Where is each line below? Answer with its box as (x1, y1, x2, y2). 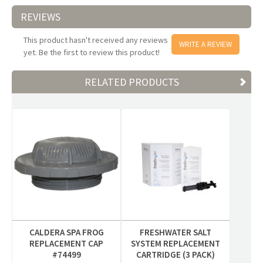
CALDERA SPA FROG (29, 227, 104, 238)
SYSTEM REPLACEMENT (131, 238, 221, 249)
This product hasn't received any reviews (23, 35, 168, 45)
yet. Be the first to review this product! (23, 47, 160, 58)
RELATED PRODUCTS (84, 75, 179, 89)
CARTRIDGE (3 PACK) (136, 249, 215, 260)
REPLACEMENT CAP (29, 238, 104, 249)
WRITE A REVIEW (179, 39, 232, 49)
